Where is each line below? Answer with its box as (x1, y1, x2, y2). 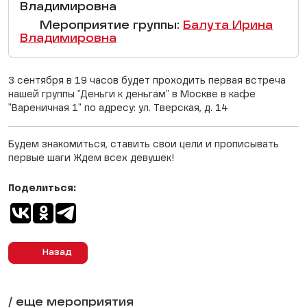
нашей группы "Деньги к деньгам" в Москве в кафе (8, 90, 256, 99)
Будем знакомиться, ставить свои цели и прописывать (8, 140, 279, 149)
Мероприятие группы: (36, 21, 183, 32)
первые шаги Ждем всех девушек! (8, 153, 174, 163)
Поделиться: (8, 184, 76, 193)
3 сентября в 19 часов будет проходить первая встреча (8, 76, 286, 86)
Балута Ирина (183, 21, 273, 32)
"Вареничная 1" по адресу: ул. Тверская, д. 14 (8, 103, 228, 113)
